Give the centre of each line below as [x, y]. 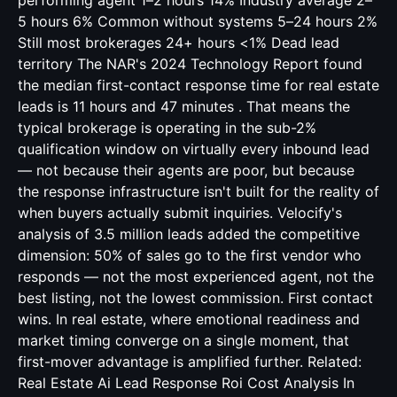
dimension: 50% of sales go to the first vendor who [190, 255]
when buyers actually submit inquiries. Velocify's [180, 213]
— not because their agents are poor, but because [186, 170]
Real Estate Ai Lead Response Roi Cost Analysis [178, 383]
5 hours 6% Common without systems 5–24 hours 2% [198, 21]
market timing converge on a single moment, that [183, 340]
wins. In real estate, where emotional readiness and [189, 319]
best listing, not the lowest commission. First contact [195, 298]
